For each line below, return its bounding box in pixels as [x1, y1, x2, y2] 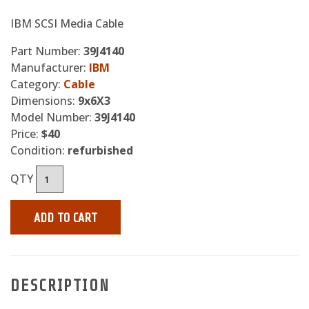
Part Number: [10, 43, 83, 59]
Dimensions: [10, 93, 78, 108]
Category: [10, 77, 63, 92]
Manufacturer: [10, 60, 89, 75]
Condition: [10, 143, 68, 158]
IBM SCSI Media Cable [10, 16, 123, 31]
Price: [10, 126, 41, 141]
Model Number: [10, 110, 94, 125]
